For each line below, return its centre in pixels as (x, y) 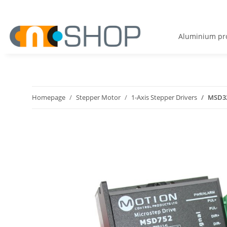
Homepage (49, 97)
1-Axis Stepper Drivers (164, 97)
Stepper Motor (98, 97)
